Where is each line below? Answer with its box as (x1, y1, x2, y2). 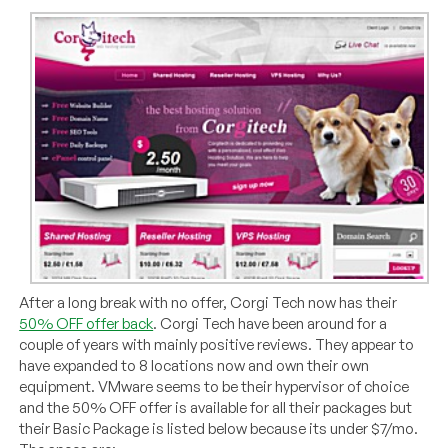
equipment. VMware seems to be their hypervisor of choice (19, 376, 410, 396)
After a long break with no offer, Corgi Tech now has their (19, 292, 398, 312)
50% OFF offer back (19, 313, 154, 333)
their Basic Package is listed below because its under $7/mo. (19, 418, 419, 438)
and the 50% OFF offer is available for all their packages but (19, 397, 413, 417)
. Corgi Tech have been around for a (153, 313, 388, 333)
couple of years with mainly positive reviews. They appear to (19, 334, 415, 354)
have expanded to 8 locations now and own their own (19, 355, 370, 375)
